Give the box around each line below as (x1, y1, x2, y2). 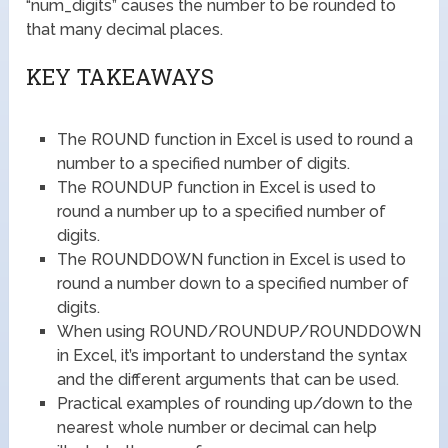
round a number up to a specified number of (56, 201, 386, 221)
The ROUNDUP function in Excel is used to (56, 177, 376, 197)
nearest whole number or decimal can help (56, 417, 377, 437)
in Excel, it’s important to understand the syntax (56, 345, 407, 365)
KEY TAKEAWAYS (26, 61, 215, 91)
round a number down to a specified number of (56, 273, 409, 293)
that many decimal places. (26, 19, 224, 39)
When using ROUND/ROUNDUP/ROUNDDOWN (56, 321, 421, 341)
